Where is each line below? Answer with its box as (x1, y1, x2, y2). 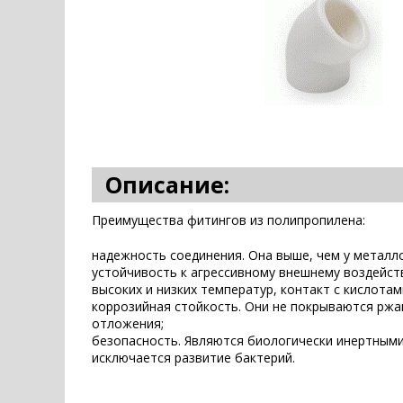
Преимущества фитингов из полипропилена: (92, 211, 365, 228)
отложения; (92, 315, 164, 332)
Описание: (105, 169, 229, 200)
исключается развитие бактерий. (92, 349, 295, 366)
